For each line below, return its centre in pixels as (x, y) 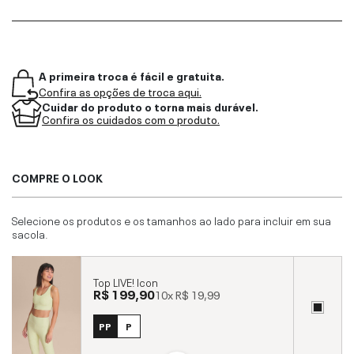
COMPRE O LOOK (57, 177)
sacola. (30, 233)
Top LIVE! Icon (126, 282)
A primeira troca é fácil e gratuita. (132, 75)
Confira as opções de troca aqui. (120, 91)
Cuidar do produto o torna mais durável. (150, 105)
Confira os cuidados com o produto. (131, 119)
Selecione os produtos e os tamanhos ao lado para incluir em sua (171, 219)
